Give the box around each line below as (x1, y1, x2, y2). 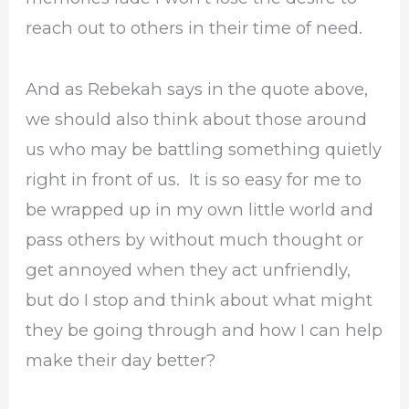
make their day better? (26, 349, 216, 371)
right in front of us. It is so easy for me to (26, 168, 362, 190)
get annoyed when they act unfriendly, (26, 258, 351, 280)
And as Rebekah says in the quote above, (26, 78, 369, 100)
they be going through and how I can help (26, 319, 383, 341)
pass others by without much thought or (26, 228, 364, 250)
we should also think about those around (26, 108, 368, 130)
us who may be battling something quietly (26, 138, 383, 160)
